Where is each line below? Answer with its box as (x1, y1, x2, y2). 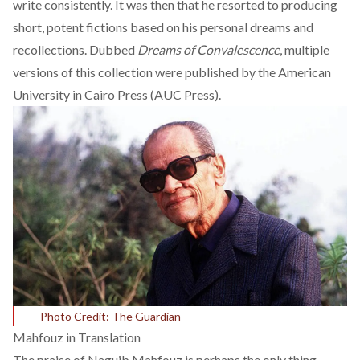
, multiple (280, 42, 329, 57)
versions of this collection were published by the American (13, 64, 331, 80)
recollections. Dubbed (13, 42, 137, 57)
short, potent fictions (13, 19, 128, 35)
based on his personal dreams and (128, 19, 313, 35)
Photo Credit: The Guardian (40, 309, 181, 324)
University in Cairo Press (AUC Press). (13, 87, 221, 102)
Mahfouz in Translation (13, 329, 141, 346)
